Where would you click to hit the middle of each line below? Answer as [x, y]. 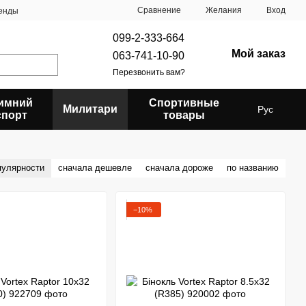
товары [184, 115]
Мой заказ [258, 53]
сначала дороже [179, 168]
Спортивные [184, 103]
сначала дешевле [95, 168]
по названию [253, 168]
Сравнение [159, 10]
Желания [224, 10]
